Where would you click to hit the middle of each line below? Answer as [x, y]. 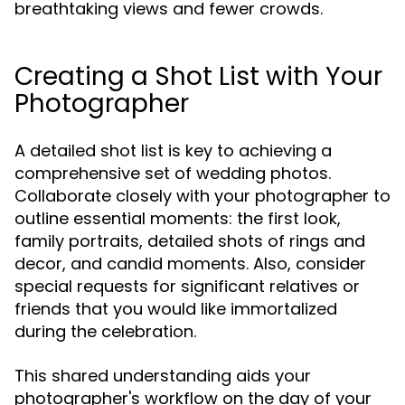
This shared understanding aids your [163, 376]
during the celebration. [105, 331]
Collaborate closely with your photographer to [202, 196]
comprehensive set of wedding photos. [173, 173]
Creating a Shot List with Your [198, 76]
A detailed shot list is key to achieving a [173, 151]
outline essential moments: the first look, [178, 218]
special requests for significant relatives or [187, 286]
